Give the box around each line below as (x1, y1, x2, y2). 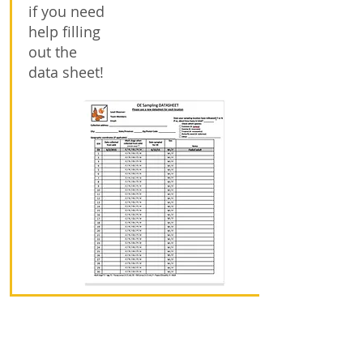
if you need (28, 2, 105, 21)
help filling (28, 22, 100, 41)
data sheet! (28, 62, 104, 82)
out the (28, 42, 77, 62)
